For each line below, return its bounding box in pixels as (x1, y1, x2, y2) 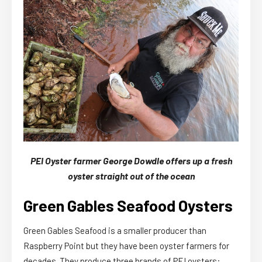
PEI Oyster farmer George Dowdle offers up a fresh (30, 155, 232, 167)
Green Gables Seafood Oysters (23, 196, 233, 215)
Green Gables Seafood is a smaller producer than (23, 225, 206, 236)
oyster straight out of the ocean (67, 170, 195, 182)
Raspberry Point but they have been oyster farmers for (23, 240, 229, 251)
